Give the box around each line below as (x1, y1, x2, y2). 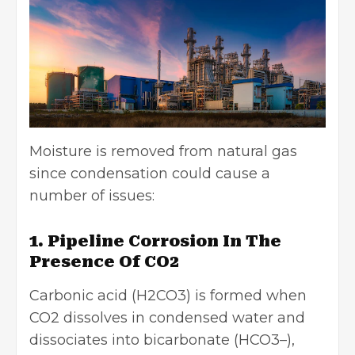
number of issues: (29, 187, 158, 205)
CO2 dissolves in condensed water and (29, 309, 305, 327)
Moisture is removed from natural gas (29, 143, 297, 161)
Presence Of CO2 (29, 252, 182, 272)
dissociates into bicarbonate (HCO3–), (29, 331, 295, 349)
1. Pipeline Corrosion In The (29, 231, 281, 251)
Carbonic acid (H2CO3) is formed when (29, 287, 307, 305)
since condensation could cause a (29, 165, 270, 183)
